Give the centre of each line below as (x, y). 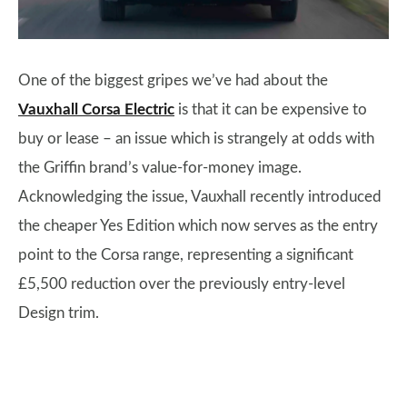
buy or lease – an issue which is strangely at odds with (196, 139)
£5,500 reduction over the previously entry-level (182, 284)
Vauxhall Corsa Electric (96, 110)
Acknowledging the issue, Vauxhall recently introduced (200, 197)
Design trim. (59, 313)
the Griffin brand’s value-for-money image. (160, 168)
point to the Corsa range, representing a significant (186, 255)
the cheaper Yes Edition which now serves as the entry (198, 226)
